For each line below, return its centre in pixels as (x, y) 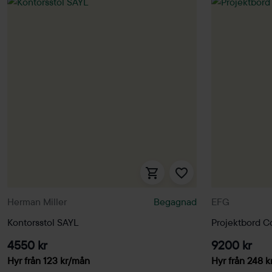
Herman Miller (37, 201)
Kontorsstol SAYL (43, 223)
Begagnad (175, 201)
